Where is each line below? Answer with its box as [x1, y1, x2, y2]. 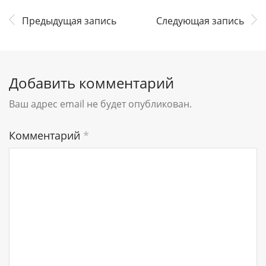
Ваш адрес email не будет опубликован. [9, 97, 192, 110]
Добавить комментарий [9, 72, 174, 93]
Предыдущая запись [22, 14, 116, 27]
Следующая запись [156, 14, 244, 27]
